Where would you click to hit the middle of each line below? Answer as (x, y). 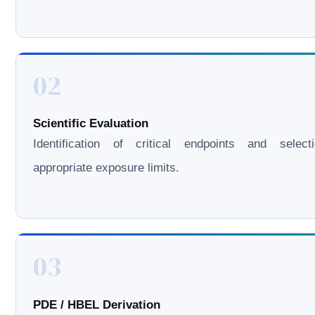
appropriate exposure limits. (107, 168)
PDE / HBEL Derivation (97, 304)
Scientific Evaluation (91, 124)
